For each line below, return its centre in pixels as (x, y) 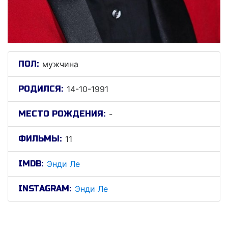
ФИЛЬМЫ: (40, 139)
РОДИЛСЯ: (41, 89)
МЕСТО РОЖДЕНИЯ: (62, 114)
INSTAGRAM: (45, 189)
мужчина (60, 64)
